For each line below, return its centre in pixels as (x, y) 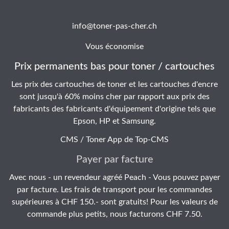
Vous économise (114, 47)
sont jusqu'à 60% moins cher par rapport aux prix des (114, 97)
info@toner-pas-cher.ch (114, 26)
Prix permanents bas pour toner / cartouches (114, 66)
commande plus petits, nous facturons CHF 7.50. (114, 214)
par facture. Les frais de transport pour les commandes (114, 190)
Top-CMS (152, 140)
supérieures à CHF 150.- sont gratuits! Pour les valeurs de (114, 202)
